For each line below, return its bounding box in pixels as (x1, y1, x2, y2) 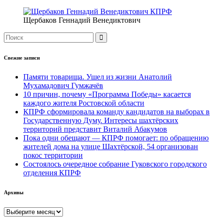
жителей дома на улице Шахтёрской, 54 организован (23, 142, 198, 151)
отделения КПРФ (23, 168, 81, 177)
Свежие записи (4, 54, 40, 61)
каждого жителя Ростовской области (23, 98, 144, 107)
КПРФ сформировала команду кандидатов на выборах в (23, 107, 210, 116)
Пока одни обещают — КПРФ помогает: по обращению (23, 133, 209, 142)
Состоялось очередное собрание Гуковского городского (23, 159, 207, 168)
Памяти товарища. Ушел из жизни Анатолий (23, 72, 172, 81)
